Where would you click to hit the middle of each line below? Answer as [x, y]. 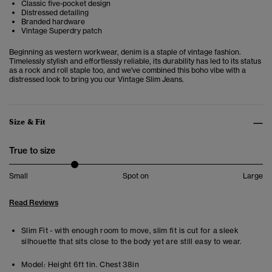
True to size [32, 151]
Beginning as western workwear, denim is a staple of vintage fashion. [125, 52]
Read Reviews [34, 203]
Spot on [135, 176]
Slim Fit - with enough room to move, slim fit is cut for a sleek [130, 231]
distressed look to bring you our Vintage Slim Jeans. [97, 80]
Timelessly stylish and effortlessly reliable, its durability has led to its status [135, 61]
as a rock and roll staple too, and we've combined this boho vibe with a [127, 70]
